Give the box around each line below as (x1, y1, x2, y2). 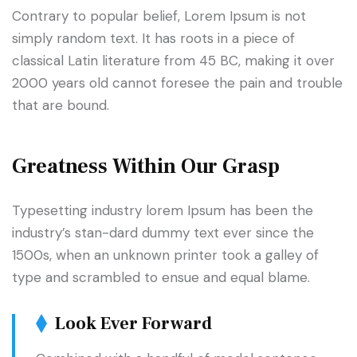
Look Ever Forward (55, 312, 212, 335)
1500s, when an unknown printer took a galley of (12, 246, 319, 265)
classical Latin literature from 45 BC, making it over (12, 52, 335, 70)
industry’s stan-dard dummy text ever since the (12, 224, 314, 242)
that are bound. (12, 96, 109, 115)
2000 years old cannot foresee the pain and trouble (12, 74, 343, 92)
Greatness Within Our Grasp (12, 153, 280, 181)
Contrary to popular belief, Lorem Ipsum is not (12, 7, 306, 25)
